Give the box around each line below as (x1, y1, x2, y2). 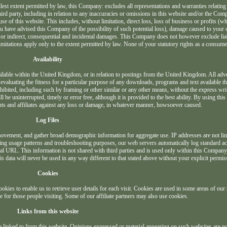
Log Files (36, 117, 60, 124)
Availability (33, 56, 63, 63)
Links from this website (17, 208, 79, 215)
